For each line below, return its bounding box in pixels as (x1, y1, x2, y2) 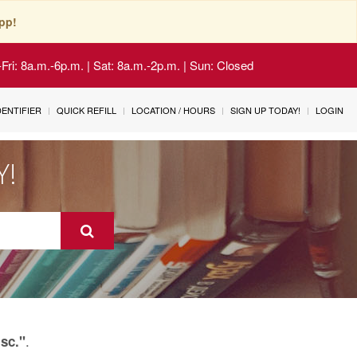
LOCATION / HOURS (131, 104, 215, 116)
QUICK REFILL (57, 104, 116, 116)
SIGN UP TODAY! (230, 104, 300, 116)
